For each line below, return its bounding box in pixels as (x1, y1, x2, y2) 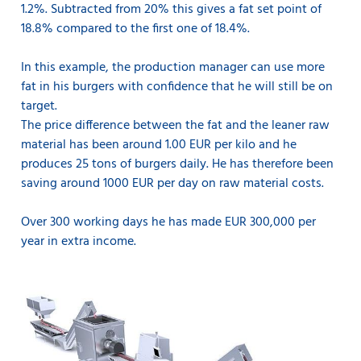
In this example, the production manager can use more (21, 57, 325, 79)
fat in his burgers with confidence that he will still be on (21, 77, 333, 98)
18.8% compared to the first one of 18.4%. (21, 19, 250, 40)
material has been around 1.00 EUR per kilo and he (21, 135, 297, 156)
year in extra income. (21, 231, 139, 253)
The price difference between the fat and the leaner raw (21, 115, 330, 137)
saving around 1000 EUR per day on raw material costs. (21, 173, 327, 195)
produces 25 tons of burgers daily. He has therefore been (21, 154, 334, 176)
